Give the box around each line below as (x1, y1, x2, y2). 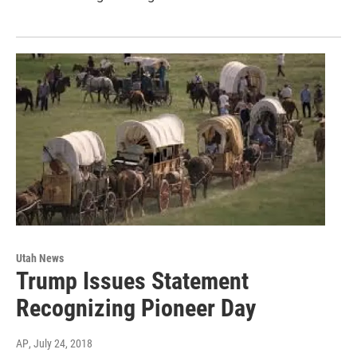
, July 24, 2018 (29, 337, 92, 351)
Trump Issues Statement (16, 267, 249, 296)
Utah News (16, 252, 64, 265)
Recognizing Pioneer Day (16, 294, 256, 323)
